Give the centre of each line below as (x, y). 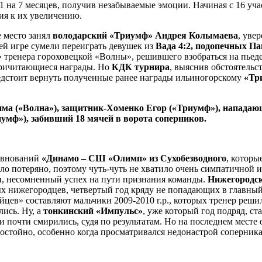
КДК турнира (141, 67)
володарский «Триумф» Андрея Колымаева (145, 35)
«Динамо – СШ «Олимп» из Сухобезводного (134, 158)
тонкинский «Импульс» (93, 211)
